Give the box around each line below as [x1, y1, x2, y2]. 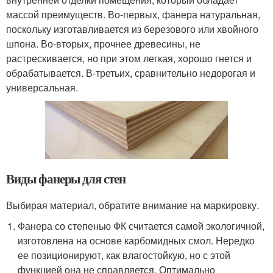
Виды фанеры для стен [6, 169, 126, 188]
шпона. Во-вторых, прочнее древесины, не [6, 37, 200, 51]
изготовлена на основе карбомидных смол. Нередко [18, 233, 255, 248]
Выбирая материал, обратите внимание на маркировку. [6, 198, 259, 213]
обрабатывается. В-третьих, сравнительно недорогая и [6, 66, 255, 80]
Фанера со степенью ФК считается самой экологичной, [18, 219, 265, 233]
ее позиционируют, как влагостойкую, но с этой [18, 248, 231, 263]
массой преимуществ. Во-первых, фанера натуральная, [6, 7, 260, 21]
